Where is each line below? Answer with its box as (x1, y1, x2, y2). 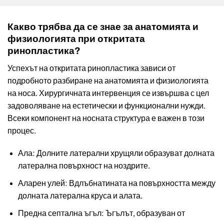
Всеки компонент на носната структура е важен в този (7, 113, 204, 122)
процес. (7, 126, 36, 135)
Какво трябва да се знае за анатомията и (7, 21, 198, 32)
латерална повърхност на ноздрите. (17, 161, 150, 170)
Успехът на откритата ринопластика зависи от (7, 63, 175, 72)
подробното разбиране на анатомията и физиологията (7, 76, 208, 85)
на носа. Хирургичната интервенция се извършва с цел (7, 88, 209, 97)
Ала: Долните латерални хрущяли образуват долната (17, 149, 214, 158)
